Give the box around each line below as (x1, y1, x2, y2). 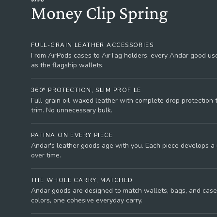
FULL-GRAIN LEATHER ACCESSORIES (31, 41, 154, 49)
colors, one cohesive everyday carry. (31, 196, 142, 205)
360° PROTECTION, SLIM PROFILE (31, 86, 141, 94)
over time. (31, 151, 61, 160)
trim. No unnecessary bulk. (31, 106, 112, 115)
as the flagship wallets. (31, 61, 104, 70)
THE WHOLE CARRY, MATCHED (31, 176, 133, 184)
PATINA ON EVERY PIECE (31, 131, 113, 139)
